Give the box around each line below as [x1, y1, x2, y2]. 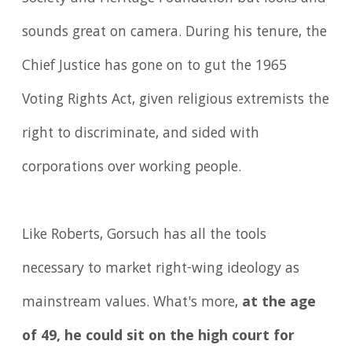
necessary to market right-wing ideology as [22, 258, 300, 282]
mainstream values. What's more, [22, 291, 243, 316]
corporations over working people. [22, 156, 242, 181]
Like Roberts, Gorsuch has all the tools [22, 224, 267, 248]
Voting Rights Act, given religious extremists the [22, 89, 330, 113]
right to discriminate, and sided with [22, 123, 260, 147]
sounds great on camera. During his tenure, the [22, 21, 328, 46]
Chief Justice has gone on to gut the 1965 [22, 55, 288, 79]
